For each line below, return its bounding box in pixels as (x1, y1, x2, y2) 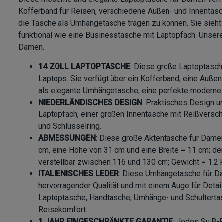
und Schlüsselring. (38, 121, 101, 131)
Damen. (18, 42, 44, 52)
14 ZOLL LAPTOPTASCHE (38, 61, 130, 71)
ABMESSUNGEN (38, 133, 96, 143)
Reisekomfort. (38, 204, 87, 214)
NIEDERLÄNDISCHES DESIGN (38, 97, 142, 107)
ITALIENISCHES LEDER (38, 168, 119, 178)
